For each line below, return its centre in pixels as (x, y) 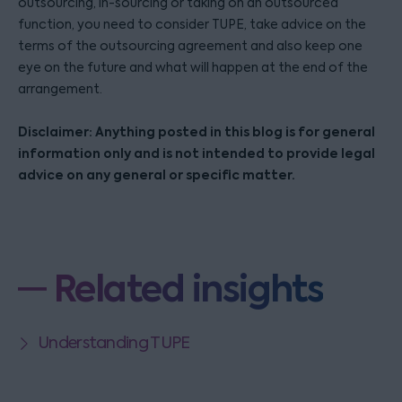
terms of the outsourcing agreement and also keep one (190, 46)
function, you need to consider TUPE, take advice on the (192, 24)
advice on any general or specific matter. (157, 175)
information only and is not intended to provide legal (197, 153)
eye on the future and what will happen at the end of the (193, 67)
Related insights (189, 289)
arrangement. (60, 89)
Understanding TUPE (114, 343)
